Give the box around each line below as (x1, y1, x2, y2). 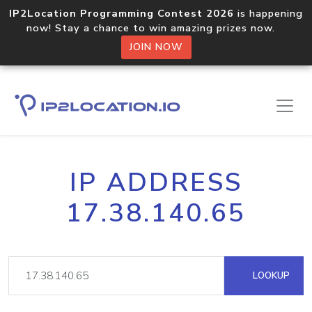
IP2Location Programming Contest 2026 (9, 6, 234, 20)
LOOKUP (250, 269, 290, 282)
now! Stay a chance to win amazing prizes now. (26, 21, 286, 35)
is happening (234, 6, 303, 20)
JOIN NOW (129, 40, 183, 54)
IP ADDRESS (70, 165, 242, 200)
